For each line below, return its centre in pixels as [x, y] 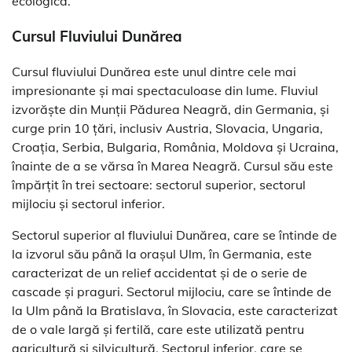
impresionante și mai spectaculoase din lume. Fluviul [165, 90]
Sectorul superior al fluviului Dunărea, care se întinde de [174, 235]
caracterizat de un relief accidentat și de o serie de [159, 272]
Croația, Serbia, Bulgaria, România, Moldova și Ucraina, [175, 147]
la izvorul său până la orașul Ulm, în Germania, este [162, 253]
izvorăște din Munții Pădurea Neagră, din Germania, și [170, 109]
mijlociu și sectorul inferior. [88, 203]
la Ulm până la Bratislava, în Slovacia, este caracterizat [175, 310]
